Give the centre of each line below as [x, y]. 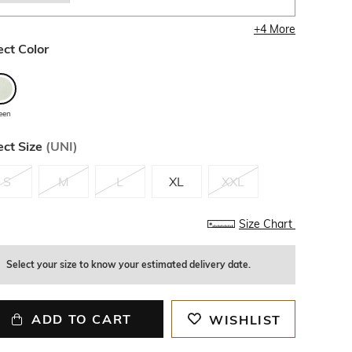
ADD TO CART [82, 319]
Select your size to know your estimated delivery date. [128, 264]
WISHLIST [246, 320]
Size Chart [267, 224]
